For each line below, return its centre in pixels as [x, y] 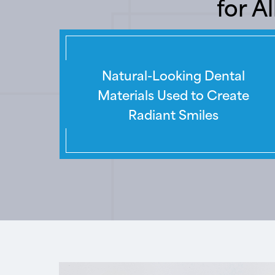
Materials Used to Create [173, 94]
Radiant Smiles [173, 114]
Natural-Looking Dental [173, 74]
